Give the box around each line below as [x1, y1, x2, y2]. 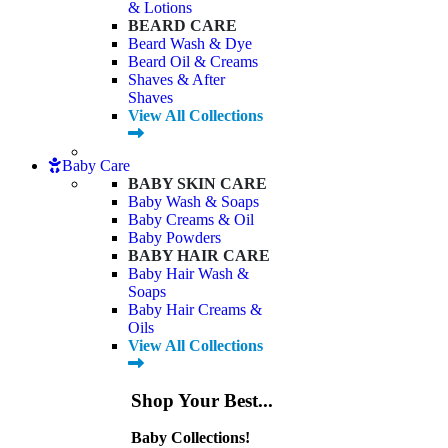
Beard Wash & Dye [128, 35, 252, 53]
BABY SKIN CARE [128, 175, 267, 193]
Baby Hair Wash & [128, 265, 249, 283]
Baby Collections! [130, 428, 250, 446]
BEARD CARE [128, 17, 237, 35]
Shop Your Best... [130, 389, 273, 411]
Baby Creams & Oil [128, 211, 254, 229]
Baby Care [62, 157, 130, 175]
